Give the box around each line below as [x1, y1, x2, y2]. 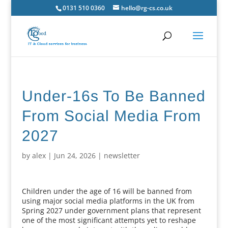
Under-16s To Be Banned [21, 88, 206, 104]
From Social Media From [21, 107, 201, 124]
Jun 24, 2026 [53, 151, 96, 160]
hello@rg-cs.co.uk [121, 4, 173, 12]
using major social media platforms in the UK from [21, 196, 194, 206]
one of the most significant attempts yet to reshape [21, 215, 196, 225]
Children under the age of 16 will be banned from [21, 186, 192, 196]
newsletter [103, 151, 140, 160]
